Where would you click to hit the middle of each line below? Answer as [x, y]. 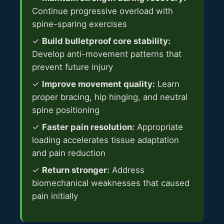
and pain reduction [69, 153]
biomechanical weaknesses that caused [111, 183]
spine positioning [66, 110]
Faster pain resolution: [88, 127]
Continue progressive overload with [102, 11]
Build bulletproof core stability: [106, 41]
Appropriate [159, 127]
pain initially [55, 196]
